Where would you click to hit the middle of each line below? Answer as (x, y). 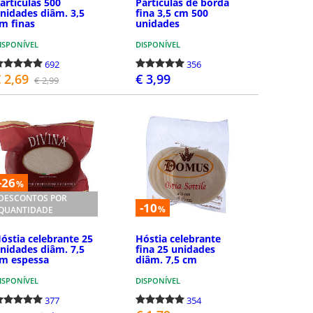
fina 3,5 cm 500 (172, 13)
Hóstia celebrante (179, 238)
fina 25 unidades (176, 249)
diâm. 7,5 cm (167, 259)
